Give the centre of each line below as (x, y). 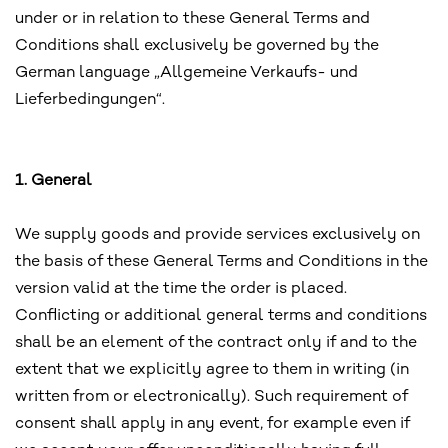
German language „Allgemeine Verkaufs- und (186, 74)
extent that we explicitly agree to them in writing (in (212, 371)
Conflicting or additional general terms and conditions (221, 317)
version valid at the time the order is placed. (181, 290)
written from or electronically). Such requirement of (211, 398)
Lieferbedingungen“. (90, 101)
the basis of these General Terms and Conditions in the (221, 263)
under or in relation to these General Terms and (192, 20)
